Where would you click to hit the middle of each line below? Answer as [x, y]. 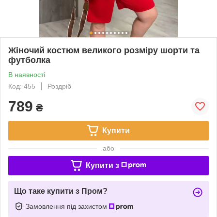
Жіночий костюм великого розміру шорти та [104, 50]
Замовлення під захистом [67, 206]
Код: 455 [22, 86]
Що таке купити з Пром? [61, 191]
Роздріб [59, 86]
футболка [29, 60]
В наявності [27, 74]
